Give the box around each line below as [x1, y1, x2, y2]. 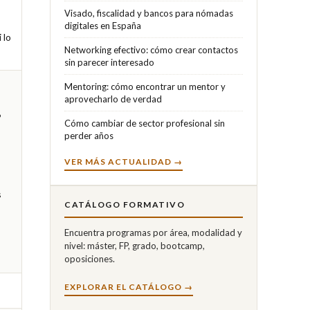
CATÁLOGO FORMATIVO [64, 199, 185, 210]
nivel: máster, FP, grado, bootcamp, [64, 239, 205, 251]
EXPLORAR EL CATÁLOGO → [64, 281, 193, 292]
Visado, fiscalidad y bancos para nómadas [64, 7, 233, 19]
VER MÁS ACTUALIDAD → [64, 156, 183, 167]
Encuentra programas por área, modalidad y [64, 226, 242, 238]
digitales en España [64, 19, 141, 31]
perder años [64, 129, 113, 141]
